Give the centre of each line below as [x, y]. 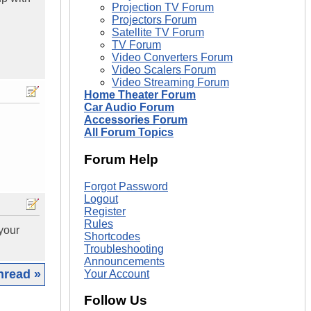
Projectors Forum [154, 20]
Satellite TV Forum [158, 33]
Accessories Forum [136, 120]
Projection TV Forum [163, 8]
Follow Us [116, 301]
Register [105, 211]
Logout [101, 199]
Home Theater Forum [140, 95]
